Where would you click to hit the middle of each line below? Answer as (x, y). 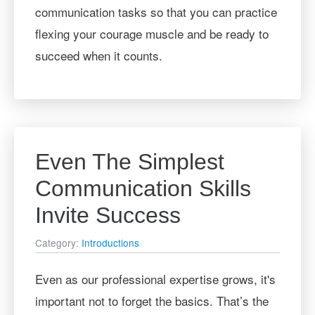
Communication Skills (143, 188)
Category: (58, 243)
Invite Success (108, 215)
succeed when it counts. (98, 55)
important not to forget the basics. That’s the (152, 301)
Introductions (110, 243)
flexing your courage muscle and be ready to (152, 33)
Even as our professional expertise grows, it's (155, 279)
